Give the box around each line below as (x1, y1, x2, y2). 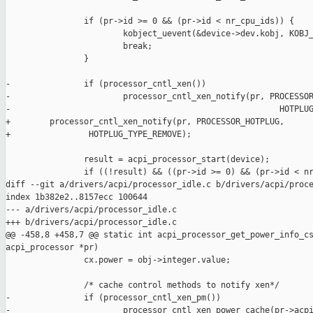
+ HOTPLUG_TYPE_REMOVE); (6, 129, 191, 140)
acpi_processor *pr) (6, 242, 99, 253)
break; (6, 41, 152, 52)
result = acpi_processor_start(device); (6, 154, 270, 165)
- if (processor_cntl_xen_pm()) (6, 293, 221, 303)
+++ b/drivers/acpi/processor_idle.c (6, 217, 177, 228)
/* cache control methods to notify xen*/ (6, 280, 279, 291)
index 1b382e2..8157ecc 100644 (6, 192, 147, 203)
